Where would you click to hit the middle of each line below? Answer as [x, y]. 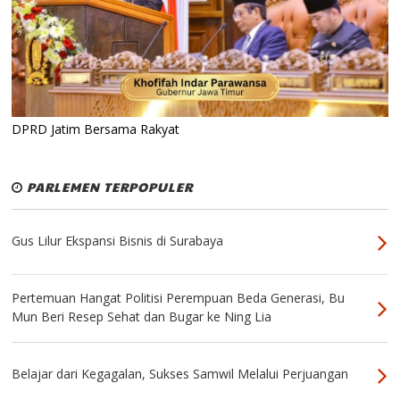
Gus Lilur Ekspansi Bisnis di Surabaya [118, 241]
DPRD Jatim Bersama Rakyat [96, 129]
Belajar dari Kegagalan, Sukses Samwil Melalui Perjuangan [180, 374]
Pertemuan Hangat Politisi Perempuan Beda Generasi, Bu [179, 298]
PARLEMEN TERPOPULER [108, 187]
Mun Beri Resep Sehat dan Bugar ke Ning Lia [142, 317]
